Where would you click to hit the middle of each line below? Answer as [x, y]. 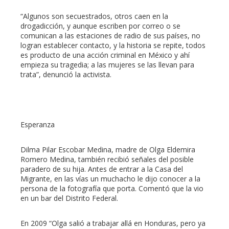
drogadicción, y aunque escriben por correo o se [100, 26]
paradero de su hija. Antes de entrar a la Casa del [102, 169]
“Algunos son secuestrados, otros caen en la [94, 16]
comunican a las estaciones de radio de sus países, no [110, 36]
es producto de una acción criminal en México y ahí [105, 55]
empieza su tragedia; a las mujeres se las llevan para [107, 65]
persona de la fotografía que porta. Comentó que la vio [112, 189]
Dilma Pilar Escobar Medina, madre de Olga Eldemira [108, 150]
